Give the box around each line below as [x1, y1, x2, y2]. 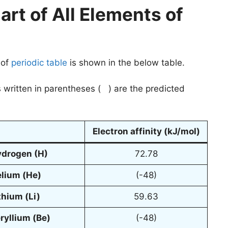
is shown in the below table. [67, 58, 185, 68]
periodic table [11, 58, 67, 68]
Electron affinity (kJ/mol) [92, 126, 200, 137]
